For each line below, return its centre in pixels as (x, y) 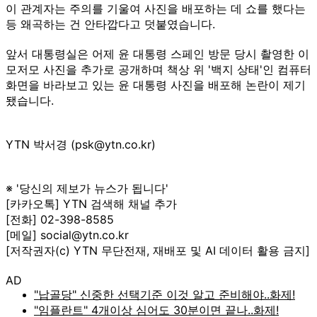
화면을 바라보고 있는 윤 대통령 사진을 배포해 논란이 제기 (156, 85)
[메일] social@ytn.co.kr (67, 235)
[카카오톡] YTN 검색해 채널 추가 (91, 203)
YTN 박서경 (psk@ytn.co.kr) (81, 144)
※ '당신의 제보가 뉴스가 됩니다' (87, 188)
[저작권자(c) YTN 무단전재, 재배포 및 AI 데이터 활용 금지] (158, 250)
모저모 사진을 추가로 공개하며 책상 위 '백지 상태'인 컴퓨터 (158, 69)
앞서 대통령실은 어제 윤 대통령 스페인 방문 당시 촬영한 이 (157, 53)
